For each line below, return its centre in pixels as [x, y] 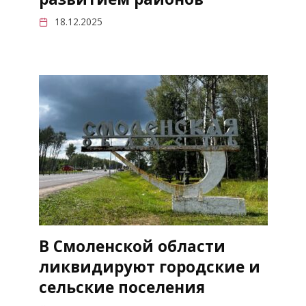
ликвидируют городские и [149, 267]
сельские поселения [122, 288]
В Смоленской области [132, 247]
